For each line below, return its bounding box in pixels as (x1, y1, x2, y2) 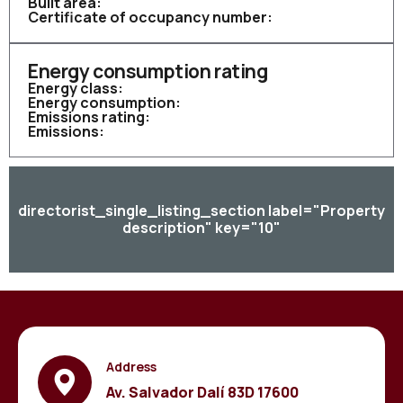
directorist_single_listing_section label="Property (18, 201, 385, 220)
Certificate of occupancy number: (28, 7, 273, 27)
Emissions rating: (28, 107, 150, 127)
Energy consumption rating (28, 58, 268, 84)
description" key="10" (122, 218, 281, 237)
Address (106, 358, 157, 375)
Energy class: (28, 78, 123, 98)
